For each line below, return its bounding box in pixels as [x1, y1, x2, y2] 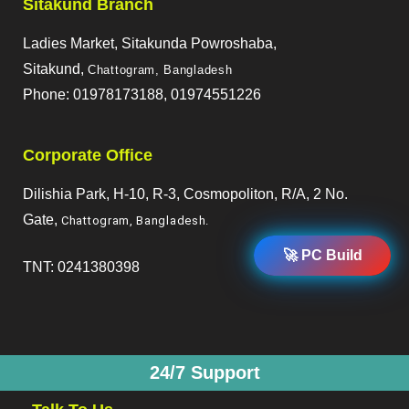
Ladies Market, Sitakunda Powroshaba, [23, 36, 277, 52]
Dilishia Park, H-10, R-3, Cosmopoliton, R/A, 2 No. [23, 186, 348, 203]
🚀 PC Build [282, 247, 362, 264]
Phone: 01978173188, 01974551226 [23, 87, 261, 103]
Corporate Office [23, 146, 152, 165]
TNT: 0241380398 [23, 259, 140, 276]
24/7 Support [149, 362, 260, 383]
